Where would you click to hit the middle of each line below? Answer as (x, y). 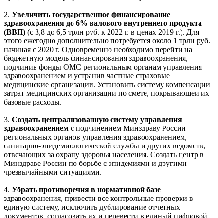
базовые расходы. (33, 102)
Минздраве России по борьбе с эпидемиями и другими (95, 163)
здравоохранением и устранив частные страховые (87, 75)
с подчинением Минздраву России (128, 128)
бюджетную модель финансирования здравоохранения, (96, 58)
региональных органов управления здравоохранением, (95, 137)
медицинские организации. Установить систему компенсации (107, 84)
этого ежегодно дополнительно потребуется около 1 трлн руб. (107, 40)
